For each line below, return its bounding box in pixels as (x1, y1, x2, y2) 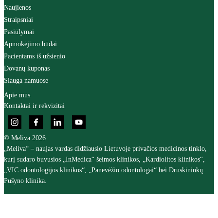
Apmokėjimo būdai (4, 40, 57, 48)
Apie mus (4, 91, 30, 99)
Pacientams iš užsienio (4, 53, 65, 60)
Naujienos (4, 4, 31, 11)
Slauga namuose (4, 77, 48, 84)
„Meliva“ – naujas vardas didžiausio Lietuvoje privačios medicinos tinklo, (4, 145, 207, 152)
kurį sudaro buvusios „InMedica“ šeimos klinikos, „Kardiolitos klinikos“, (4, 156, 205, 163)
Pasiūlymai (4, 28, 34, 36)
